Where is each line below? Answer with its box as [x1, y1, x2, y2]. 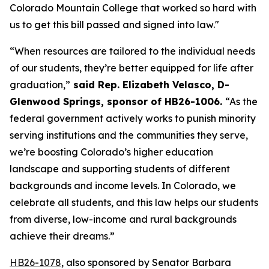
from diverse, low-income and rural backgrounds [10, 213, 237, 225]
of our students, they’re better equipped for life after [10, 62, 253, 74]
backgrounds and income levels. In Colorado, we [10, 180, 236, 192]
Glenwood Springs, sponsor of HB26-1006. [10, 95, 225, 107]
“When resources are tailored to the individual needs [10, 45, 255, 57]
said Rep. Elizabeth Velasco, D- [70, 79, 229, 91]
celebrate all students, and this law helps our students [10, 196, 258, 208]
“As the [225, 95, 258, 107]
